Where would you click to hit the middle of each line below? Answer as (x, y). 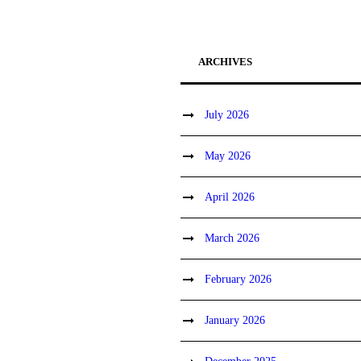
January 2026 (235, 320)
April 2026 (230, 197)
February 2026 (239, 279)
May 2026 (228, 156)
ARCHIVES (226, 62)
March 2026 (232, 238)
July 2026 (227, 115)
